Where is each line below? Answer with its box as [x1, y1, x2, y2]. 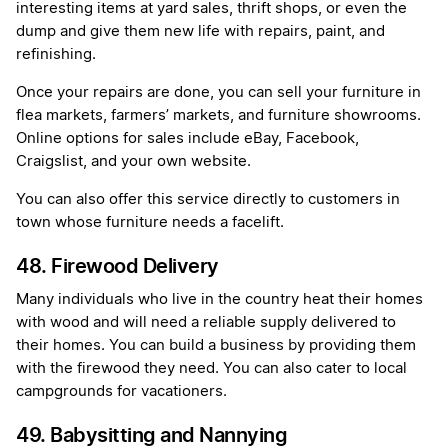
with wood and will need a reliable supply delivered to [16, 315, 396, 331]
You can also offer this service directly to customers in [16, 192, 400, 208]
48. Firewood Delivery [16, 254, 219, 279]
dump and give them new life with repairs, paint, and [16, 24, 385, 40]
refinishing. [16, 47, 96, 63]
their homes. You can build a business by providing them [16, 338, 416, 354]
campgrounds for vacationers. [16, 384, 227, 400]
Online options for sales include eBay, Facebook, [16, 131, 359, 147]
